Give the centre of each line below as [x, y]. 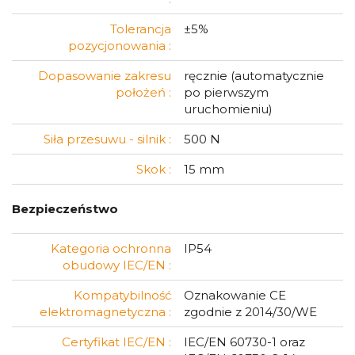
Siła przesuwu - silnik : [107, 139]
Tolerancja [141, 29]
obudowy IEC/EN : [117, 265]
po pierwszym [226, 92]
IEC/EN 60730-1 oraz [244, 342]
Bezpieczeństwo [65, 209]
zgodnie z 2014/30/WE [250, 312]
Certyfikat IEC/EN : [116, 342]
